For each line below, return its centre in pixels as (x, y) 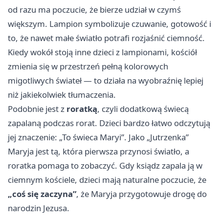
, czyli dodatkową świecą (143, 109)
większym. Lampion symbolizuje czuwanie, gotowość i (109, 24)
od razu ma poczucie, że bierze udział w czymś (94, 10)
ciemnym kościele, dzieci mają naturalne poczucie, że (107, 180)
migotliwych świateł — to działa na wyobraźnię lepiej (106, 81)
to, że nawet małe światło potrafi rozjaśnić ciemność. (106, 38)
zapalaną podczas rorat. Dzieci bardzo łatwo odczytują (109, 123)
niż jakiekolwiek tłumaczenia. (62, 95)
